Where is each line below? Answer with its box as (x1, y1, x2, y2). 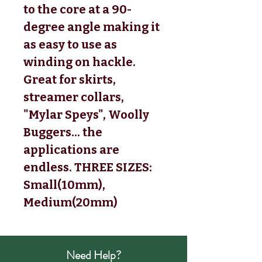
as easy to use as (23, 37, 117, 51)
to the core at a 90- (23, 2, 132, 16)
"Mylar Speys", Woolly (23, 107, 149, 122)
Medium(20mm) (23, 195, 118, 209)
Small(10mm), (23, 177, 105, 192)
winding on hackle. (23, 54, 136, 69)
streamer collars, (23, 89, 124, 104)
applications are (23, 142, 119, 157)
